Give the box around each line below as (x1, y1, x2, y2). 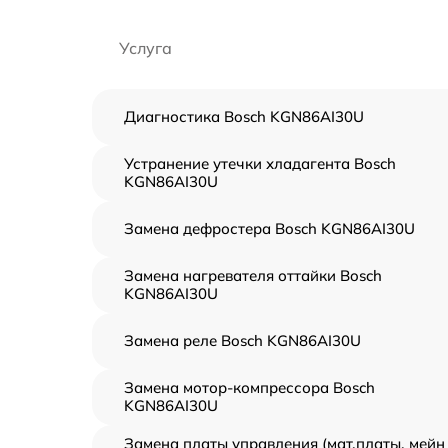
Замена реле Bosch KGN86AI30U (124, 330, 361, 350)
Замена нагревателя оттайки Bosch (124, 265, 382, 285)
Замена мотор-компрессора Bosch (124, 377, 375, 397)
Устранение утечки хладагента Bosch (124, 153, 396, 173)
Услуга (119, 37, 172, 58)
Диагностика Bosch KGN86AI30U (124, 106, 364, 126)
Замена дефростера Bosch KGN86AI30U (124, 218, 415, 238)
